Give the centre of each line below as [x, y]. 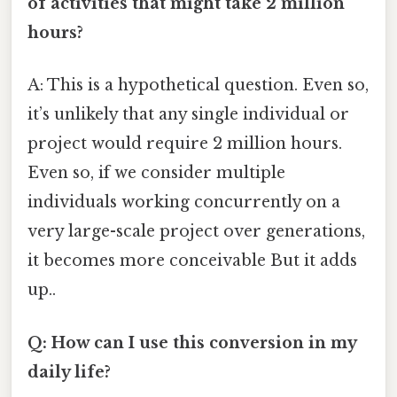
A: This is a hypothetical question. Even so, [198, 86]
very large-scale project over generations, [196, 232]
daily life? [69, 372]
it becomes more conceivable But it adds [192, 261]
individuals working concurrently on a [184, 202]
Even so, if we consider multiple [156, 173]
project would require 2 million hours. [185, 144]
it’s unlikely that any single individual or [188, 115]
